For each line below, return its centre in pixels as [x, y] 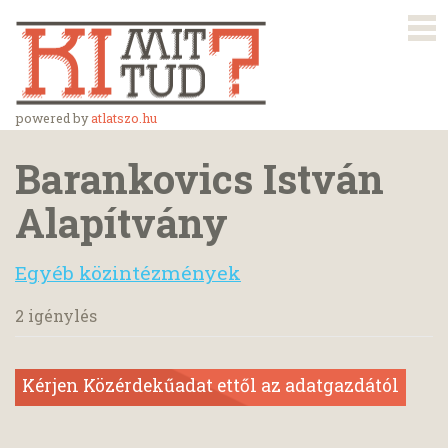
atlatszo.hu [124, 118]
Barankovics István [199, 178]
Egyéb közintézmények [128, 272]
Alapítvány [121, 222]
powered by [53, 118]
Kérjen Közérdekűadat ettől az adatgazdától [210, 385]
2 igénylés [56, 315]
